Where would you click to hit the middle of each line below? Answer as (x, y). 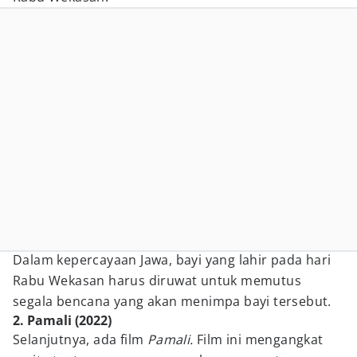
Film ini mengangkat (260, 339)
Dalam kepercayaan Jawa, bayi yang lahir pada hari (172, 260)
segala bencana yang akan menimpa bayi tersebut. (172, 301)
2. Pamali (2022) (62, 320)
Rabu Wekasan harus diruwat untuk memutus (157, 280)
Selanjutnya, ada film (80, 339)
